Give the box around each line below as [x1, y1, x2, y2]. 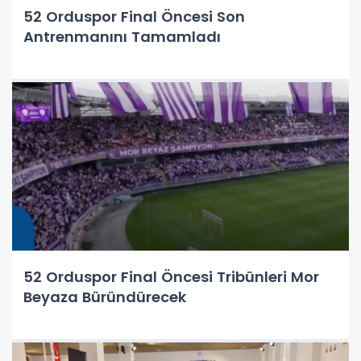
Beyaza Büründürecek [23, 287, 186, 307]
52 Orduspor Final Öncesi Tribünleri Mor [23, 267, 319, 287]
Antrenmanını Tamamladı [23, 27, 221, 47]
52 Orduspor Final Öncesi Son [23, 6, 245, 27]
